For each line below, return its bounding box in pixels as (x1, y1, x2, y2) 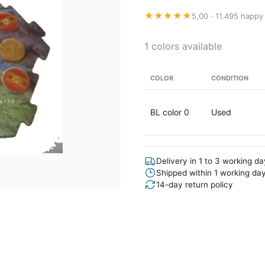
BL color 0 (150, 107, 189, 117)
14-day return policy (156, 180, 233, 189)
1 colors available (144, 40, 222, 52)
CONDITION (211, 74, 248, 82)
